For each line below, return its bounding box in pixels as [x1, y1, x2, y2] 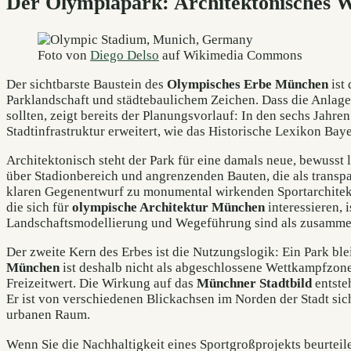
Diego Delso [90, 47, 159, 63]
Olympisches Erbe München [167, 76, 328, 92]
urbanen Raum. [6, 307, 90, 323]
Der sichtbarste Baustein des [6, 76, 167, 92]
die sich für [6, 200, 72, 215]
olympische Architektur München [72, 200, 265, 215]
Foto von [38, 47, 90, 63]
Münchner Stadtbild [197, 276, 312, 291]
